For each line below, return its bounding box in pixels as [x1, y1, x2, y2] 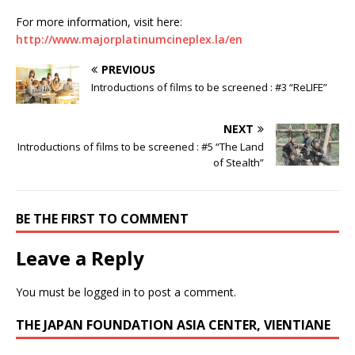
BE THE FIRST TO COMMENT [16, 209, 189, 227]
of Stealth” [213, 155, 264, 170]
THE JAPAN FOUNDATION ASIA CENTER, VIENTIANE [16, 315, 330, 334]
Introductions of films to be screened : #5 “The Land [17, 139, 264, 154]
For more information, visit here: [16, 13, 182, 29]
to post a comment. [131, 284, 236, 300]
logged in [84, 284, 131, 300]
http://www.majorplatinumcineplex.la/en [16, 31, 242, 47]
